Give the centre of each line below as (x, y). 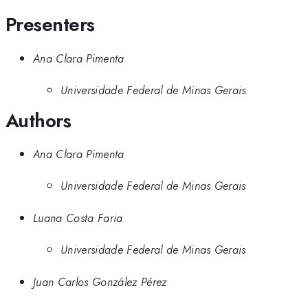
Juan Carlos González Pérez (100, 282)
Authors (38, 120)
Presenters (50, 25)
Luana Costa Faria (78, 218)
